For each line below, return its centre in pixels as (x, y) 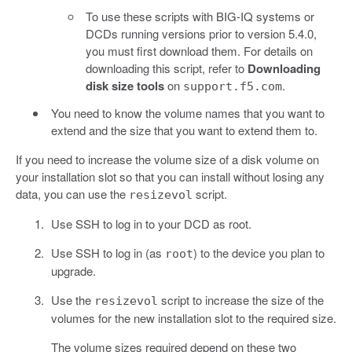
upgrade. (73, 270)
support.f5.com (233, 86)
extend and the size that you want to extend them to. (184, 130)
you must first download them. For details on (199, 50)
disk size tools (125, 85)
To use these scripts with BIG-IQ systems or (200, 16)
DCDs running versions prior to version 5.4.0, (201, 33)
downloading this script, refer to (167, 68)
